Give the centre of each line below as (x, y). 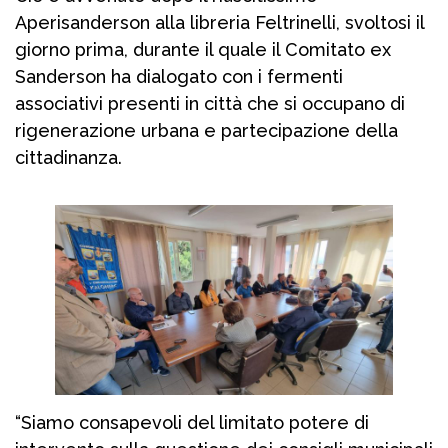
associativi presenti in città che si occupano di (210, 104)
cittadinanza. (68, 158)
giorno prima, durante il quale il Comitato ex (203, 50)
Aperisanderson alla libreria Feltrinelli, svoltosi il (219, 23)
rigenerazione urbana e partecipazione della (206, 131)
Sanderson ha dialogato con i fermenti (179, 77)
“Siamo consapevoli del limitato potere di (192, 423)
